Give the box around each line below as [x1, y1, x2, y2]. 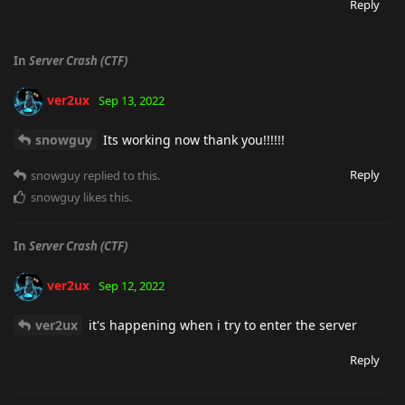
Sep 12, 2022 [99, 277, 165, 294]
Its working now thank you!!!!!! [99, 131, 285, 148]
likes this [80, 189, 129, 205]
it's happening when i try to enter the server [85, 316, 357, 334]
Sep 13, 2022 [99, 91, 165, 108]
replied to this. [80, 167, 160, 184]
